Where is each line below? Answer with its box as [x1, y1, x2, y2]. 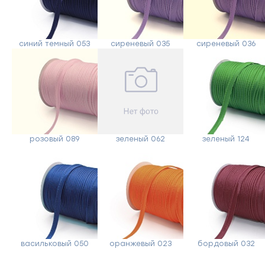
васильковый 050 [20, 239, 89, 248]
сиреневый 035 [111, 39, 170, 48]
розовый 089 [30, 134, 80, 143]
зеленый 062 [115, 134, 165, 143]
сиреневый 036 [196, 39, 256, 48]
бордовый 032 [197, 239, 255, 248]
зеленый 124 [202, 134, 250, 143]
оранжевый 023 [109, 239, 172, 248]
